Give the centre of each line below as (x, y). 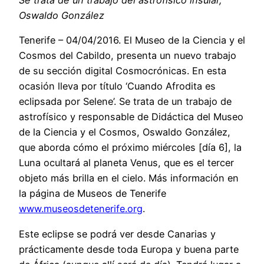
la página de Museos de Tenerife (93, 194)
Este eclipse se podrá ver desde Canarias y (117, 234)
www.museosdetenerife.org (81, 209)
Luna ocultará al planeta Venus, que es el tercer (126, 163)
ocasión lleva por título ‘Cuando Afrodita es (117, 86)
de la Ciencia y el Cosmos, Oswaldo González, (125, 132)
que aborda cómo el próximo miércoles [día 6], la (130, 148)
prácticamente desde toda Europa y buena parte (129, 249)
